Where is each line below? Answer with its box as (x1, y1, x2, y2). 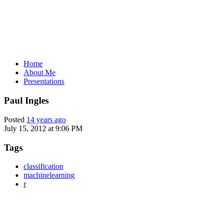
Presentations (24, 77, 64, 86)
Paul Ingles (4, 95, 49, 106)
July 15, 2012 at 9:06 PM (4, 124, 82, 133)
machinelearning (24, 171, 75, 180)
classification (24, 162, 63, 171)
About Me (24, 68, 55, 77)
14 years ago (27, 115, 66, 124)
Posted (4, 115, 27, 124)
